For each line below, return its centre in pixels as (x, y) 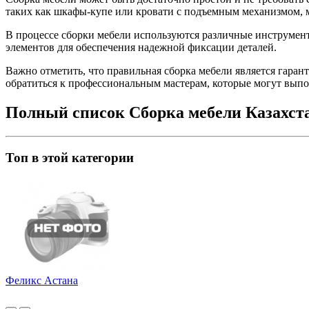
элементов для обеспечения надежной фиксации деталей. (141, 48)
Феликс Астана (42, 280)
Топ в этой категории (70, 157)
